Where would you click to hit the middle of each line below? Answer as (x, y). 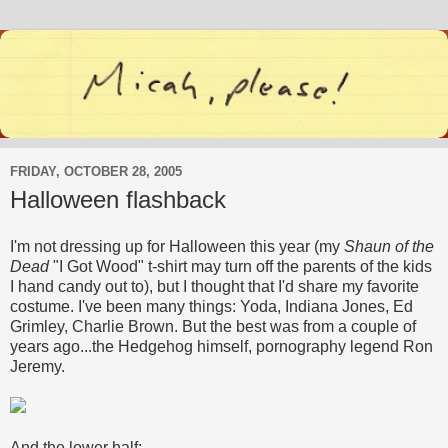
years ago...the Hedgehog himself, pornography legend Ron (221, 347)
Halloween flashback (118, 199)
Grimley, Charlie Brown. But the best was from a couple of (213, 327)
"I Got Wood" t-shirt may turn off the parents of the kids (240, 267)
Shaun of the (389, 247)
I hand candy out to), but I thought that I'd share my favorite (214, 287)
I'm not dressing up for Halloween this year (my (177, 247)
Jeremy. (37, 367)
